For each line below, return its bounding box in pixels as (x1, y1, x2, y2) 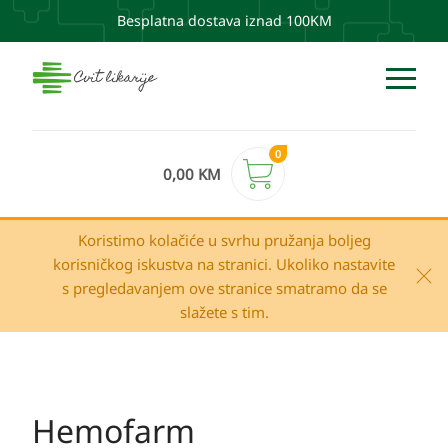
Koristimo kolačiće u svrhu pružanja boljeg (77, 230, 371, 250)
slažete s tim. (179, 302, 269, 322)
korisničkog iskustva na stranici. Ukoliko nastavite (53, 254, 395, 274)
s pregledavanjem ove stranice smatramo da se (61, 278, 387, 298)
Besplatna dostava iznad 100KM (116, 11, 332, 30)
